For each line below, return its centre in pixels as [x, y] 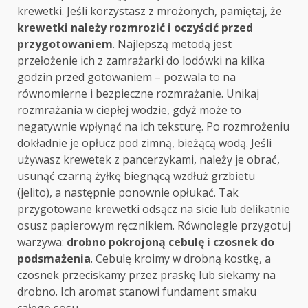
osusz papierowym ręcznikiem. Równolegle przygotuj [154, 226]
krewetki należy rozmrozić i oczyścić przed [135, 28]
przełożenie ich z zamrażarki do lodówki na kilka [141, 61]
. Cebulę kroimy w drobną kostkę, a [181, 259]
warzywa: [42, 242]
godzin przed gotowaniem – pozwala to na [126, 77]
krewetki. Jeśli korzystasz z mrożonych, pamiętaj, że [150, 11]
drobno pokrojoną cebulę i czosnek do [170, 242]
